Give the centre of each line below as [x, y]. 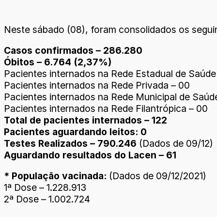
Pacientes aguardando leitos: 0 [75, 132]
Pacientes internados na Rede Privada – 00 [97, 85]
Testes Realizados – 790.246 [71, 143]
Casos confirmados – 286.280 [73, 50]
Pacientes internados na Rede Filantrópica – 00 [106, 108]
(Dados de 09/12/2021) [158, 176]
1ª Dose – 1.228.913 [45, 188]
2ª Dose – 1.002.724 [47, 199]
